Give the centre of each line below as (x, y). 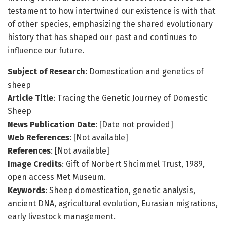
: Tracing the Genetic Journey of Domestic (130, 98)
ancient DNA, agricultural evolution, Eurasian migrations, (113, 204)
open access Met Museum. (57, 177)
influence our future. (46, 51)
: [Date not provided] (134, 125)
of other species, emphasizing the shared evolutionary (110, 24)
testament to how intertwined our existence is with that (111, 11)
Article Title (30, 98)
